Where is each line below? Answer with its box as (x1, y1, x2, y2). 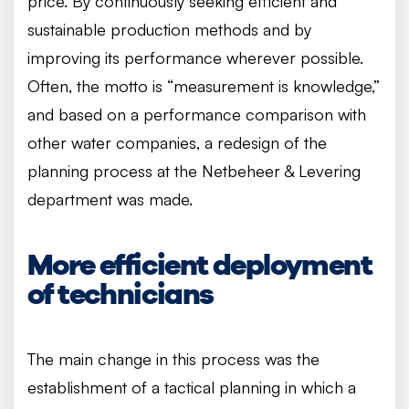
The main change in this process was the (27, 349, 320, 369)
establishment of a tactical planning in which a (27, 377, 356, 397)
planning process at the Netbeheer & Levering (27, 161, 361, 181)
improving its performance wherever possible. (27, 47, 363, 68)
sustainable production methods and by (27, 19, 311, 39)
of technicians (27, 276, 214, 311)
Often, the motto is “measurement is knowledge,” (27, 76, 380, 96)
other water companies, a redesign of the (27, 132, 327, 152)
